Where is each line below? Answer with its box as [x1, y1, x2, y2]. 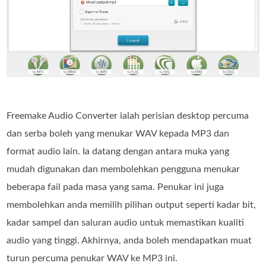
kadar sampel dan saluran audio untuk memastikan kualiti [7, 218, 245, 228]
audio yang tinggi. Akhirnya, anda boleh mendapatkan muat [7, 236, 252, 246]
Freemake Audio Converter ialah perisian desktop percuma [7, 111, 249, 121]
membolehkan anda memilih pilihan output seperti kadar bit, [7, 200, 256, 210]
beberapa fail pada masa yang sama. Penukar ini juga [7, 182, 224, 192]
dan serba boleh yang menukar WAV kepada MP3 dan [7, 129, 230, 139]
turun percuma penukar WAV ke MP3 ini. [7, 254, 178, 264]
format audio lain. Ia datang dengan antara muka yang [7, 147, 230, 157]
